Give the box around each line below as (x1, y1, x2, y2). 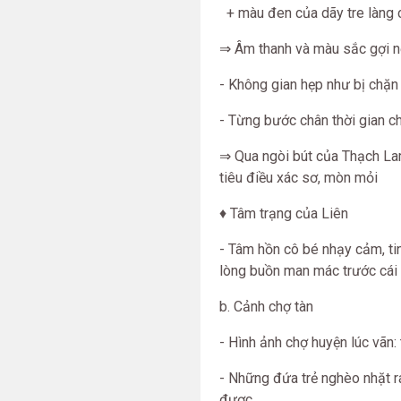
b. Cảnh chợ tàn (219, 298, 313, 315)
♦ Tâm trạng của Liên (219, 205, 348, 222)
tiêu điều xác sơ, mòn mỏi (219, 169, 378, 186)
